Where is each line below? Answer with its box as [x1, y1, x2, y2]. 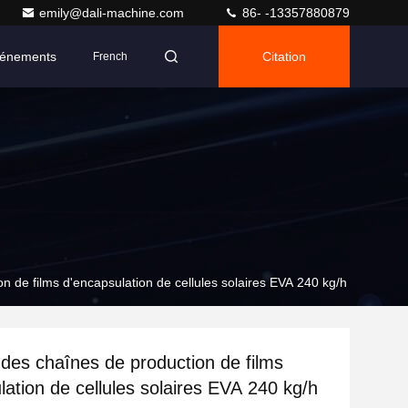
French [93, 50, 127, 63]
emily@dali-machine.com [39, 5, 188, 20]
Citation [262, 49, 306, 64]
